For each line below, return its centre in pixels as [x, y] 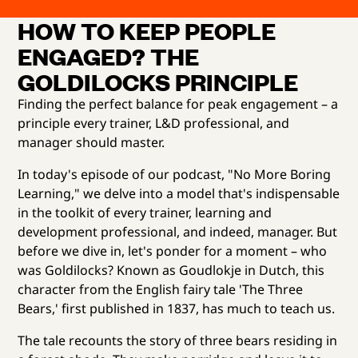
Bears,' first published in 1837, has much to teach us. [177, 308]
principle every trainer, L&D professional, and [154, 123]
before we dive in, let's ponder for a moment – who [173, 251]
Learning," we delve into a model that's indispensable [179, 193]
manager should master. [91, 142]
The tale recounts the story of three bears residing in [178, 340]
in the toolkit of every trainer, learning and [145, 212]
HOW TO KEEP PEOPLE [147, 30]
